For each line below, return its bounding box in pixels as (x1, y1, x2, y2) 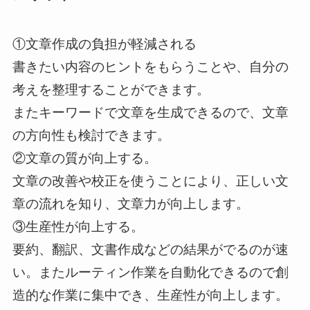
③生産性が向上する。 (12, 219, 144, 235)
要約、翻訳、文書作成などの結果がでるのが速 (12, 242, 289, 257)
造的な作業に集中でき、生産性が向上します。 (12, 288, 289, 303)
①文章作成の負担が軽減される (12, 37, 197, 52)
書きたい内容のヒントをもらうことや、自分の (12, 60, 289, 75)
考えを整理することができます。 (12, 82, 210, 98)
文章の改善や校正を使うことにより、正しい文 (12, 174, 289, 189)
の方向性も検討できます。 (12, 128, 170, 143)
